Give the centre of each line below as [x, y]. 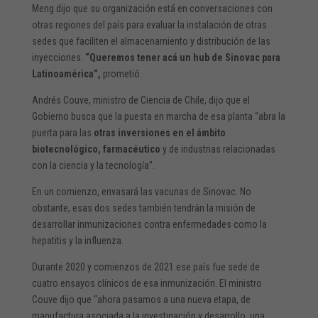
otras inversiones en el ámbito [159, 132]
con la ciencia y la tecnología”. [93, 165]
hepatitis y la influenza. [77, 240]
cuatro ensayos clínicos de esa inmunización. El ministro [147, 283]
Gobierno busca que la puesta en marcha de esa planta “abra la [158, 116]
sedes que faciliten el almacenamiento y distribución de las [151, 41]
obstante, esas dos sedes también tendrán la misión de [143, 208]
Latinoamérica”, [66, 73]
